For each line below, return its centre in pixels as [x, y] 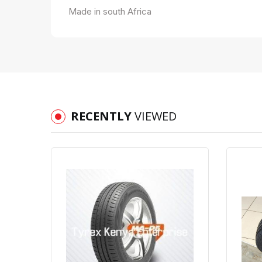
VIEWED [156, 116]
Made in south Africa [110, 11]
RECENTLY [103, 116]
